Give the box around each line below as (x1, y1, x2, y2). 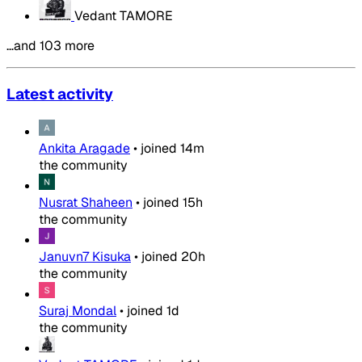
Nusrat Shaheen (39, 193, 133, 211)
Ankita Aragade (39, 139, 130, 157)
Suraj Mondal (39, 301, 116, 319)
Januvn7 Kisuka (39, 247, 131, 265)
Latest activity (6, 84, 113, 105)
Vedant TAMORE (74, 7, 173, 25)
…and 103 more (6, 37, 95, 55)
